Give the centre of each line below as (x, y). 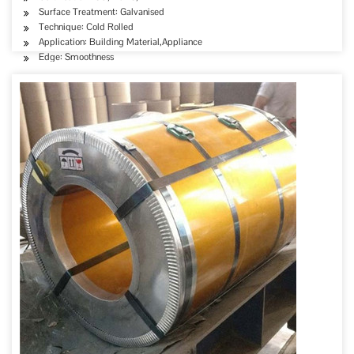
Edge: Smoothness (76, 57)
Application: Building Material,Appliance (121, 42)
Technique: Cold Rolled (86, 27)
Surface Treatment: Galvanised (102, 12)
